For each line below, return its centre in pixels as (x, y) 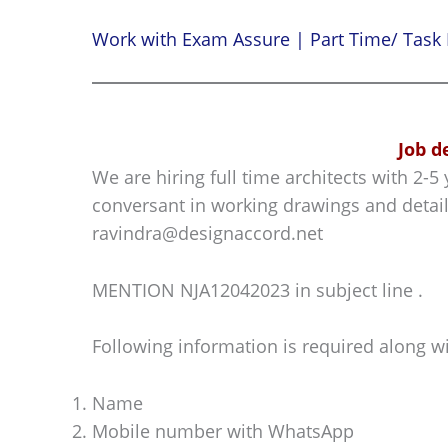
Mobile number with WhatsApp (223, 431)
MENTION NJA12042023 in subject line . (257, 289)
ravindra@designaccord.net (207, 232)
